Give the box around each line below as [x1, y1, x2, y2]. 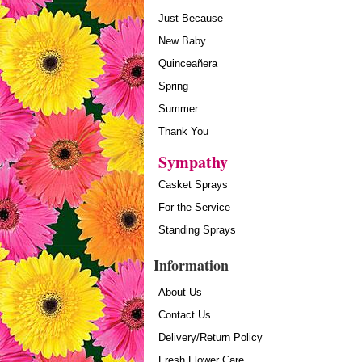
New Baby [158, 35, 206, 47]
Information [154, 255, 229, 276]
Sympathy [158, 150, 228, 174]
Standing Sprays [158, 224, 236, 236]
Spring [158, 80, 188, 92]
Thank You [158, 125, 208, 137]
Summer [158, 103, 198, 115]
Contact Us [158, 309, 211, 321]
